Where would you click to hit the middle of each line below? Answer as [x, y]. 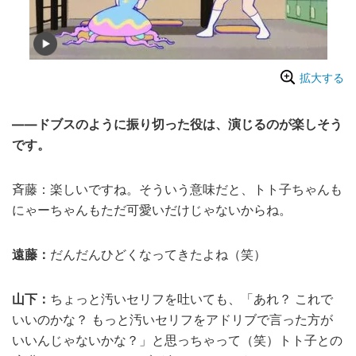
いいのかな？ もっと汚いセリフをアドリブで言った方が [172, 320]
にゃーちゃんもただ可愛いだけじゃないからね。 [152, 211]
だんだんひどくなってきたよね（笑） [158, 255]
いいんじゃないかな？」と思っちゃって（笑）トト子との [177, 341]
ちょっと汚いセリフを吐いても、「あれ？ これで [192, 300]
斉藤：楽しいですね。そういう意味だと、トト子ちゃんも [177, 190]
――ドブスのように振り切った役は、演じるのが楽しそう [177, 125]
